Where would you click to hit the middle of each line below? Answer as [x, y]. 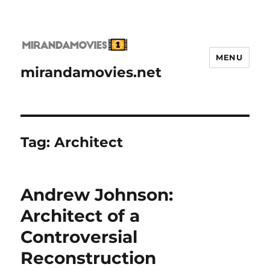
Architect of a [80, 216]
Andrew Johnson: [97, 195]
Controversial [79, 237]
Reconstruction [89, 258]
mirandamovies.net [91, 73]
